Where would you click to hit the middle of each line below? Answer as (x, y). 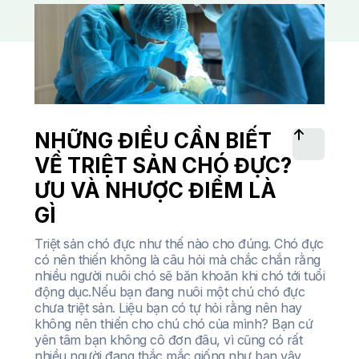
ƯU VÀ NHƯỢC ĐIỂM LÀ (155, 191)
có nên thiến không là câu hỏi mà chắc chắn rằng (177, 260)
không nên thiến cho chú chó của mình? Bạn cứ (173, 324)
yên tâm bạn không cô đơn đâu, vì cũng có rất (168, 340)
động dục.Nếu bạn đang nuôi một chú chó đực (169, 292)
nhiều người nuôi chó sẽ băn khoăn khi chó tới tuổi (179, 276)
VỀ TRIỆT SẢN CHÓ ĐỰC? (163, 166)
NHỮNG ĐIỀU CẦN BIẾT (153, 141)
